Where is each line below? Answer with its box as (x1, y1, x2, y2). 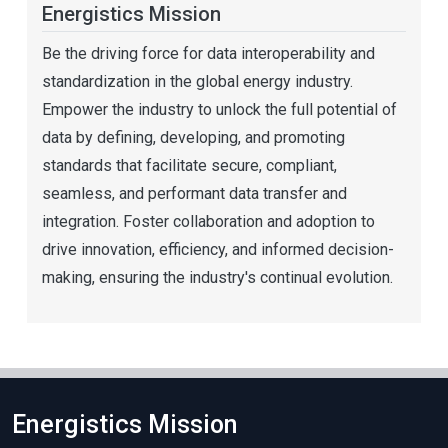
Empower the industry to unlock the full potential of (42, 100, 397, 120)
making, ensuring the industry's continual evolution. (42, 268, 393, 288)
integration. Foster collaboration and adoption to (42, 212, 375, 232)
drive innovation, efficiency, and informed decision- (42, 240, 394, 260)
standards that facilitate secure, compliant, (42, 156, 337, 176)
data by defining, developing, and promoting (42, 128, 345, 148)
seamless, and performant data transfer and (42, 184, 347, 204)
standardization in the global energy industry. (42, 72, 353, 92)
